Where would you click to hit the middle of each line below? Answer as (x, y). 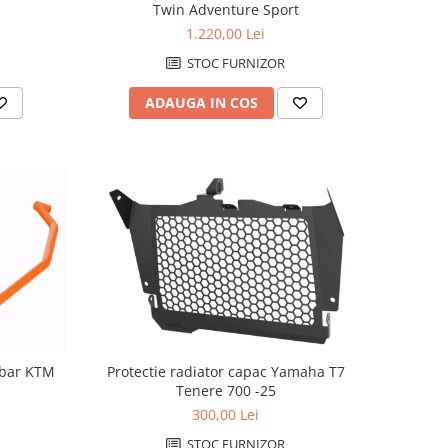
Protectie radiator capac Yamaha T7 (225, 372)
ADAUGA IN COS (201, 103)
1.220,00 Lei (226, 34)
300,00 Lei (226, 415)
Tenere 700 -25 (225, 391)
